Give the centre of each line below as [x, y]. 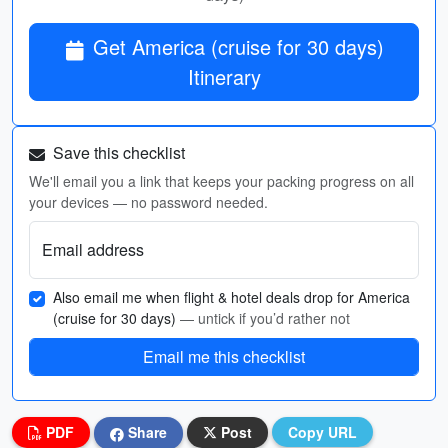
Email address [93, 249]
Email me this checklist [224, 356]
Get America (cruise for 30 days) [238, 46]
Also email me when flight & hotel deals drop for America [231, 297]
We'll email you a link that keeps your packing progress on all [221, 181]
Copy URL [322, 432]
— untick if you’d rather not [265, 318]
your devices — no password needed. [148, 202]
